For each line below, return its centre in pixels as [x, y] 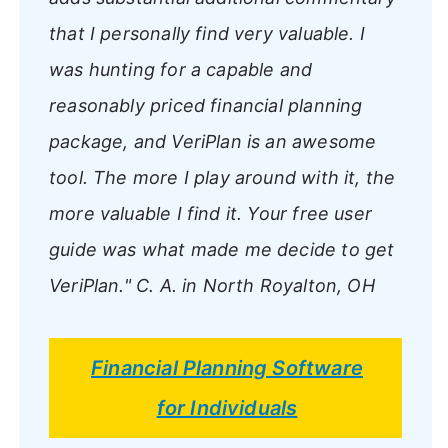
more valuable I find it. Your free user [211, 213]
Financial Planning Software [227, 367]
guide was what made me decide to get [222, 249]
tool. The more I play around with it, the [222, 177]
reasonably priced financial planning [206, 105]
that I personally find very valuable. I [207, 33]
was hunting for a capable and [181, 69]
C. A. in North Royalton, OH [252, 285]
